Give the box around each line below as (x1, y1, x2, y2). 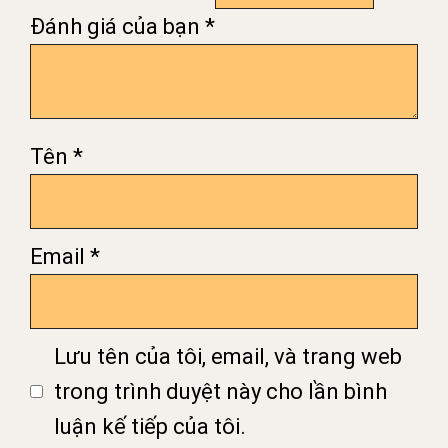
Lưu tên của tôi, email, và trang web (54, 343, 402, 369)
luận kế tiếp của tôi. (54, 413, 246, 439)
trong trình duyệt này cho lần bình (54, 378, 387, 404)
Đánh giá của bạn (30, 13, 205, 39)
